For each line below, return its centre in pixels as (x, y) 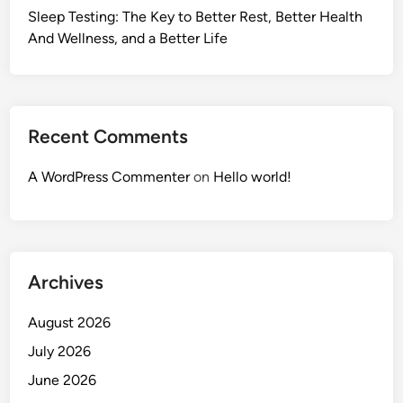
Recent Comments (108, 137)
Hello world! (253, 177)
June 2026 (63, 381)
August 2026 (70, 323)
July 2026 (60, 352)
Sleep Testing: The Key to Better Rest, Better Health (196, 17)
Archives (66, 282)
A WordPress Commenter (109, 177)
